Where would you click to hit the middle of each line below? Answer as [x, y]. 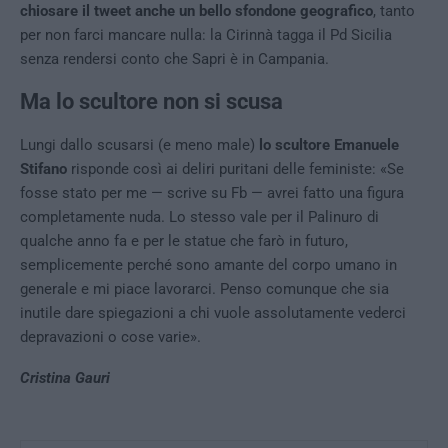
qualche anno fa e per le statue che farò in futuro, [184, 241]
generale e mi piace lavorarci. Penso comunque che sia [204, 289]
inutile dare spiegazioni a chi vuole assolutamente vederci [213, 313]
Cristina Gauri [65, 378]
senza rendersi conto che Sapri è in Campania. [174, 59]
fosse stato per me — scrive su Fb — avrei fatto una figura [212, 193]
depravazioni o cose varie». [110, 337]
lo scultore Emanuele [329, 145]
